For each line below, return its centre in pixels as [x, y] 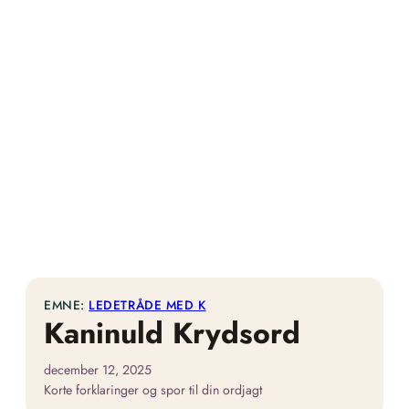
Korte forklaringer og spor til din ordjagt [153, 390]
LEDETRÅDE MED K [147, 305]
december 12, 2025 [98, 370]
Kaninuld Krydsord [172, 333]
